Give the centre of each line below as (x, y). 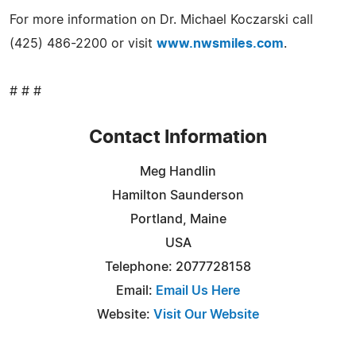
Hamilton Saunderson (178, 195)
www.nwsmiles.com (220, 43)
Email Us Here (198, 290)
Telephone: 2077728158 (178, 267)
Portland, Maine (178, 219)
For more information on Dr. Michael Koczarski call (161, 19)
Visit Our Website (206, 314)
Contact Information (178, 137)
